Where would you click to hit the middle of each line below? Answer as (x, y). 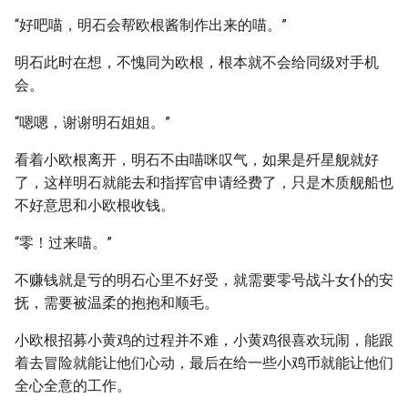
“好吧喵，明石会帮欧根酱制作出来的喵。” (151, 25)
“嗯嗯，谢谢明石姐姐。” (92, 122)
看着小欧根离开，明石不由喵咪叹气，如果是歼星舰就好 (197, 160)
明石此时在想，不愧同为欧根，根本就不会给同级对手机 (197, 62)
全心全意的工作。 (73, 386)
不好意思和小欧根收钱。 (95, 205)
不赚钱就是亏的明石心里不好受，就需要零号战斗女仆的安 (204, 280)
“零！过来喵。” (63, 243)
